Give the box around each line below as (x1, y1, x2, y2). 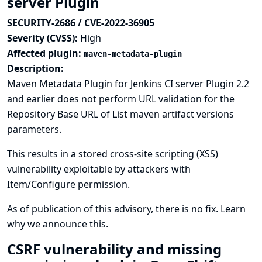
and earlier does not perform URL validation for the (7, 92, 235, 105)
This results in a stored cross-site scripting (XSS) (7, 147, 218, 160)
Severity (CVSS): (7, 32, 80, 44)
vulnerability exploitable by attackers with (7, 163, 191, 175)
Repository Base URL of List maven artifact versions (7, 108, 234, 120)
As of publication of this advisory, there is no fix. (7, 202, 220, 215)
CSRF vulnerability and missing (7, 239, 222, 258)
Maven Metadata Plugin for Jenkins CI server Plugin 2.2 (7, 77, 249, 90)
